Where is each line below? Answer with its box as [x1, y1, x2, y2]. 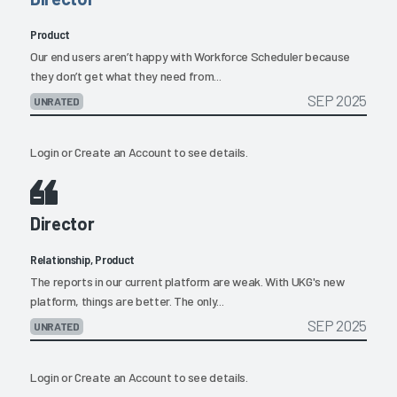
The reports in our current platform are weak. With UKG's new [30, 274, 345, 290]
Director [30, 213, 95, 235]
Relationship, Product [30, 252, 136, 268]
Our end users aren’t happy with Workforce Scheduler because [30, 49, 350, 65]
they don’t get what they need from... [30, 68, 222, 84]
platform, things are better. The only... [30, 293, 224, 309]
